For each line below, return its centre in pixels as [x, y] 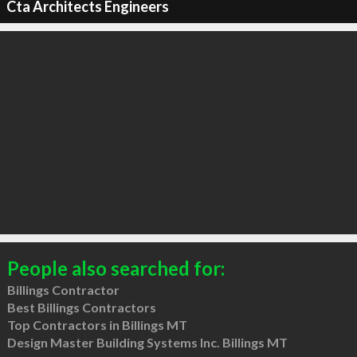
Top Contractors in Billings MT [97, 324]
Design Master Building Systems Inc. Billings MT [147, 342]
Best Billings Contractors [81, 307]
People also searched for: [116, 268]
